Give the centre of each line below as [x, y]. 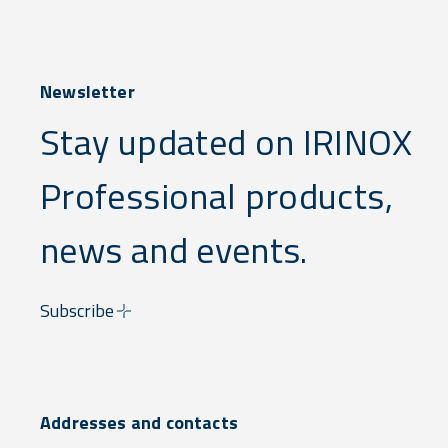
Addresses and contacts [139, 422]
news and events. [174, 249]
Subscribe [77, 310]
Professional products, [216, 195]
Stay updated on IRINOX [226, 141]
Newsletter [87, 91]
